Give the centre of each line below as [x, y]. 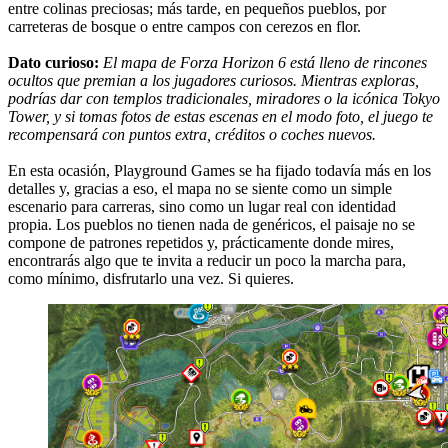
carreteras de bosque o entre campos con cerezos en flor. [184, 26]
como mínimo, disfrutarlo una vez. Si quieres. [151, 278]
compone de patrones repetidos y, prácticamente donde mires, [201, 242]
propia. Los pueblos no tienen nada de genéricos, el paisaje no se [211, 224]
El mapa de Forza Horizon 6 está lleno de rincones [265, 62]
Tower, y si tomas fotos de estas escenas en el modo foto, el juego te [220, 116]
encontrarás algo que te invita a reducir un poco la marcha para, [207, 260]
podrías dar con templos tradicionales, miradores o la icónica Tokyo [224, 98]
